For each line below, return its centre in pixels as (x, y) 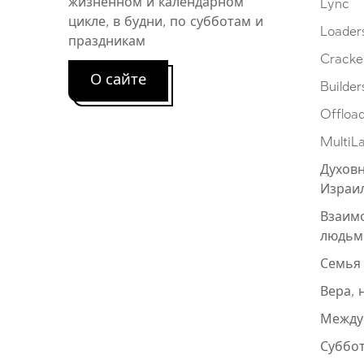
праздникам (107, 41)
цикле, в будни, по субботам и (166, 22)
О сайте (118, 80)
